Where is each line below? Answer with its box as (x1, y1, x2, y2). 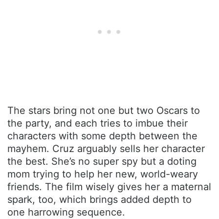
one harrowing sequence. (7, 206, 125, 218)
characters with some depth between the (7, 130, 197, 142)
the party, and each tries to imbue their (7, 117, 188, 129)
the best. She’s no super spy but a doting (7, 155, 197, 167)
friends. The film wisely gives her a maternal (7, 180, 211, 193)
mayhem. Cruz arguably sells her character (7, 142, 205, 154)
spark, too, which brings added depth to (7, 193, 192, 205)
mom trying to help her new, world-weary (7, 168, 198, 180)
